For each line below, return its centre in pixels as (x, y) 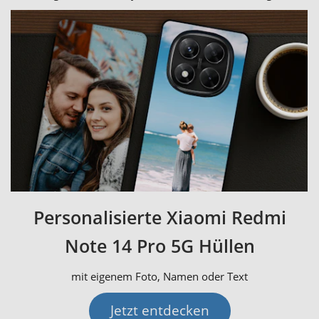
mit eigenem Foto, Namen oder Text (159, 276)
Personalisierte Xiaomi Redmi (159, 217)
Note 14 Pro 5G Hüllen (159, 245)
